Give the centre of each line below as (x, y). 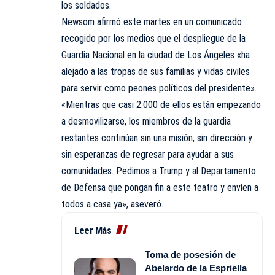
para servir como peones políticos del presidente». (159, 88)
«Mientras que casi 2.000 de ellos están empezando (161, 104)
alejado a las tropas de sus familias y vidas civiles (156, 71)
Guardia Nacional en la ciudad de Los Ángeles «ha (156, 55)
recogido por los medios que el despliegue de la (153, 38)
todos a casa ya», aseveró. (112, 204)
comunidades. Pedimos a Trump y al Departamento (159, 171)
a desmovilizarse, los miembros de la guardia (146, 121)
